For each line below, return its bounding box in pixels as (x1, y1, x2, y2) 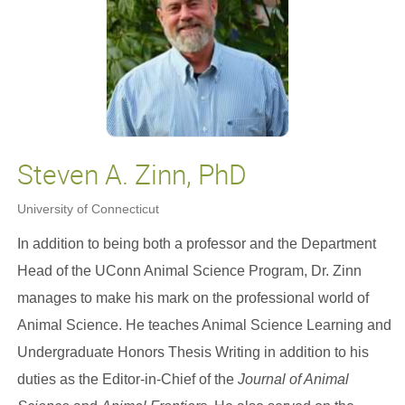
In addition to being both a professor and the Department (16, 236, 376, 251)
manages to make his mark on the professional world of (16, 290, 369, 306)
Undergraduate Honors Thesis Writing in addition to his (16, 344, 369, 360)
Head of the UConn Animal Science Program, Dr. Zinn (16, 263, 362, 278)
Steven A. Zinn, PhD (16, 155, 247, 193)
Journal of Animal (237, 372, 349, 387)
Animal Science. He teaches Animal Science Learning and (16, 317, 391, 333)
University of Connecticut (16, 202, 159, 216)
